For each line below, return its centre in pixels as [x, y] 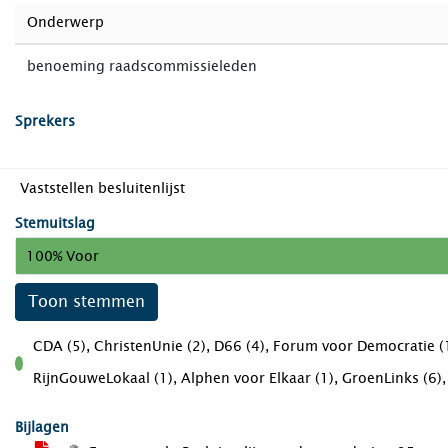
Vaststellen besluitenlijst [102, 188]
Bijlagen [42, 427]
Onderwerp [65, 22]
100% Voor [62, 256]
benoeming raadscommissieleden [142, 66]
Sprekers [45, 121]
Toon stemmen [86, 301]
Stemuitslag [55, 223]
